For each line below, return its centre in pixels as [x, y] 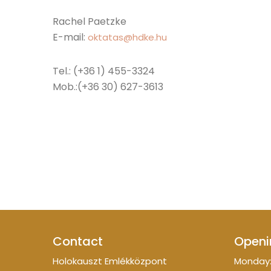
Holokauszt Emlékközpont [110, 261]
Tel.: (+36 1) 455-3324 [104, 71]
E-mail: [70, 37]
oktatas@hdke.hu [127, 37]
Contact [78, 241]
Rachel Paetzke [90, 21]
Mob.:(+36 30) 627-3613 [108, 87]
